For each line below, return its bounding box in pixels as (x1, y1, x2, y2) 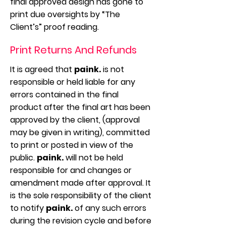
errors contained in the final (10, 89, 119, 100)
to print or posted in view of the (10, 139, 133, 151)
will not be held (64, 152, 123, 163)
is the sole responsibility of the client (10, 190, 151, 201)
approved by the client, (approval (10, 114, 140, 126)
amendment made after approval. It (10, 177, 151, 189)
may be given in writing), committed (10, 127, 150, 138)
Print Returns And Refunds (10, 43, 137, 57)
